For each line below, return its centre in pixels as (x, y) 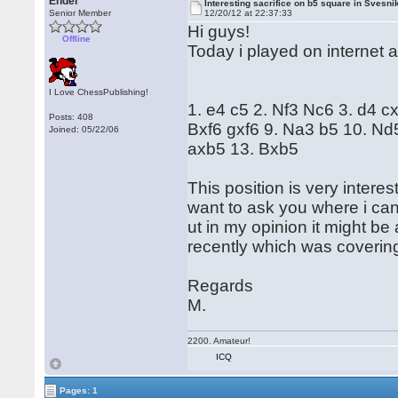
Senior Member (80, 13)
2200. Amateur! (219, 341)
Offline (77, 39)
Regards (221, 286)
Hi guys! (219, 32)
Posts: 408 (72, 117)
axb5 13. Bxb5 (246, 149)
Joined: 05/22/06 (84, 129)
